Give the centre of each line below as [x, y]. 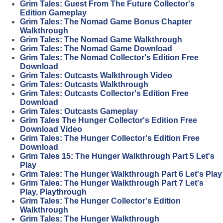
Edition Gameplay [53, 13]
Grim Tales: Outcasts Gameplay [79, 111]
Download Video [51, 129]
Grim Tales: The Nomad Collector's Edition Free [109, 58]
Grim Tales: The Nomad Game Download [96, 49]
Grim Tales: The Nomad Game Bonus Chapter [106, 22]
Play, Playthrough [53, 192]
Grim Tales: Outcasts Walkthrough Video [96, 76]
